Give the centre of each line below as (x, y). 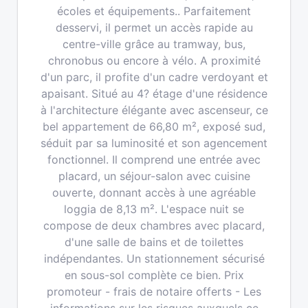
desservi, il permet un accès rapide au (154, 27)
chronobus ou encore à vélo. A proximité (154, 60)
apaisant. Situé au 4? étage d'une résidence (154, 93)
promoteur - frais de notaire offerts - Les (154, 291)
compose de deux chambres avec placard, (154, 225)
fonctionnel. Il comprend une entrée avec (154, 159)
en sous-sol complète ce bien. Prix (154, 275)
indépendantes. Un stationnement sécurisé (154, 258)
